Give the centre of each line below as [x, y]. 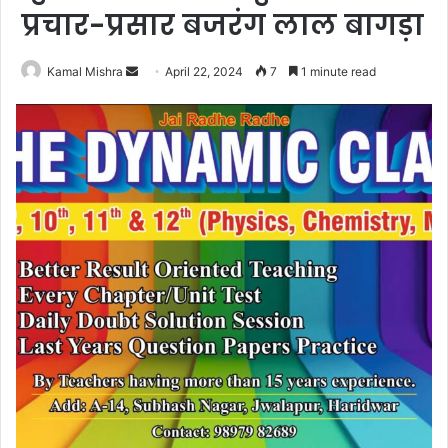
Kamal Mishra [85, 72]
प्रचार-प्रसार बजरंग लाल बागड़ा [222, 26]
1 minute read [337, 72]
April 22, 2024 [204, 72]
